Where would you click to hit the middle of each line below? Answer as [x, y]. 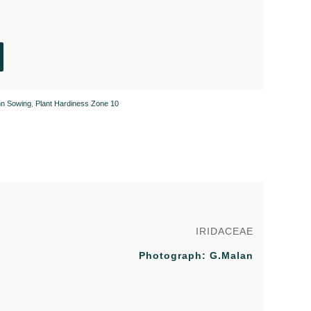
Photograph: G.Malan [196, 255]
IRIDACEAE [225, 231]
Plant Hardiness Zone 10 [77, 103]
